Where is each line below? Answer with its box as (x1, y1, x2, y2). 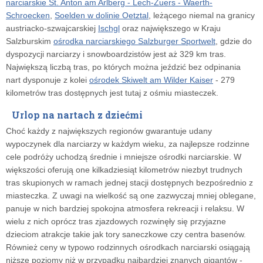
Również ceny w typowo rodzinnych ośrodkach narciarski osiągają (6, 242, 250, 252)
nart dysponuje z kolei (6, 75, 89, 85)
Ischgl (98, 23, 120, 33)
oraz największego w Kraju (120, 23, 221, 33)
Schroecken (6, 11, 50, 21)
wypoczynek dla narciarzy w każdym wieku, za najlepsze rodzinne (6, 139, 249, 149)
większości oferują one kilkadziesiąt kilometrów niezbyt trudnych (6, 165, 242, 175)
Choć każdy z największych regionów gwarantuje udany (6, 126, 212, 136)
